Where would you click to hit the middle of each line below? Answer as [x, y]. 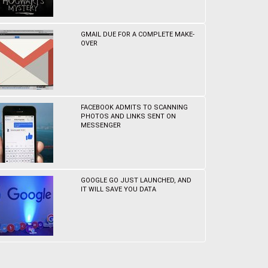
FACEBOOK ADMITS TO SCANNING [135, 107]
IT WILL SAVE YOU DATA [119, 189]
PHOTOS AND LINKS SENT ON [129, 116]
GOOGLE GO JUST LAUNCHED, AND [136, 180]
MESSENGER [101, 125]
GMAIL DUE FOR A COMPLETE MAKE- [138, 34]
